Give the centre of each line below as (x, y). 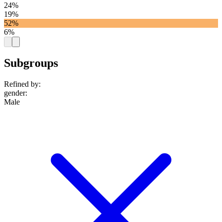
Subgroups (31, 63)
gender (15, 93)
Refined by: (22, 84)
